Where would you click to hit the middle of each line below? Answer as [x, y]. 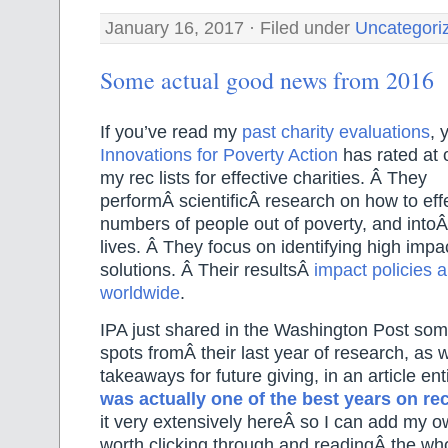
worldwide [140, 292]
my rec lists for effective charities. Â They [263, 177]
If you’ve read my [171, 131]
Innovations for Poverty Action [219, 154]
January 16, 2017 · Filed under [230, 28]
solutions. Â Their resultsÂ [207, 269]
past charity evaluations [336, 131]
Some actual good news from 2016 [267, 80]
